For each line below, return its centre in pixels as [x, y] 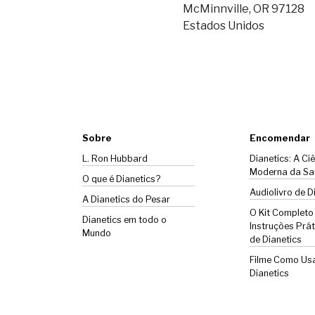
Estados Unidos [223, 25]
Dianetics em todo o [124, 219]
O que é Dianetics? [121, 179]
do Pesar [150, 199]
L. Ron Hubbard [115, 158]
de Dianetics [275, 239]
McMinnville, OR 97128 [243, 8]
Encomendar [279, 138]
